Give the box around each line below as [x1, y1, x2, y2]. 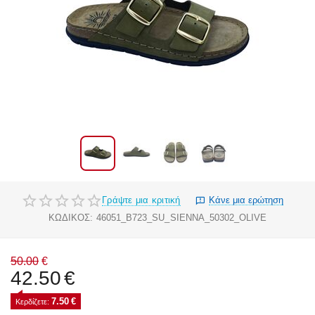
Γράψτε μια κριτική [102, 194, 181, 205]
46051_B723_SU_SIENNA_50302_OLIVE [96, 212, 266, 224]
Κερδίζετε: [15, 297, 52, 307]
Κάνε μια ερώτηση [208, 195, 283, 206]
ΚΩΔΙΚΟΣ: [49, 212, 94, 224]
